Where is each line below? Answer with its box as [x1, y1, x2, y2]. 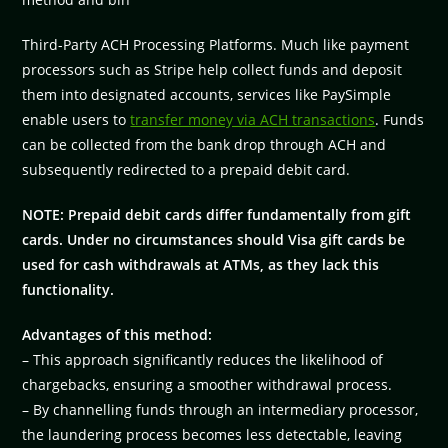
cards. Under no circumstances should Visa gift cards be [22, 229, 406, 249]
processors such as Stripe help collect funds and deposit [22, 59, 403, 79]
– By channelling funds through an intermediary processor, [22, 399, 419, 419]
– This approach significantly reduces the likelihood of [22, 349, 384, 369]
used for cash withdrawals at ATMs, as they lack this [22, 254, 380, 274]
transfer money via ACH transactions [130, 109, 376, 129]
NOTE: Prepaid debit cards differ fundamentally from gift [22, 204, 412, 224]
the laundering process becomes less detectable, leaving [22, 424, 403, 444]
